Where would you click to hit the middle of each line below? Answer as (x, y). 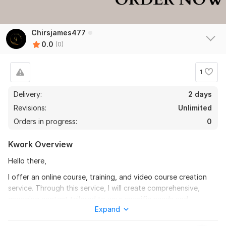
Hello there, (27, 160)
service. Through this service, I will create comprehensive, (104, 188)
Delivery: (28, 94)
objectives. (26, 210)
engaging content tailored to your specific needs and (98, 199)
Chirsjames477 (59, 32)
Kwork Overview (40, 144)
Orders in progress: (45, 121)
